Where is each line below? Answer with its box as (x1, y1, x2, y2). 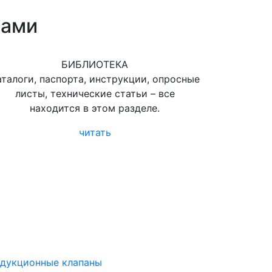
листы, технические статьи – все (15, 87, 175, 100)
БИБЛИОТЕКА (61, 58, 128, 70)
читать (78, 126, 111, 138)
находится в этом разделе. (30, 102, 160, 114)
